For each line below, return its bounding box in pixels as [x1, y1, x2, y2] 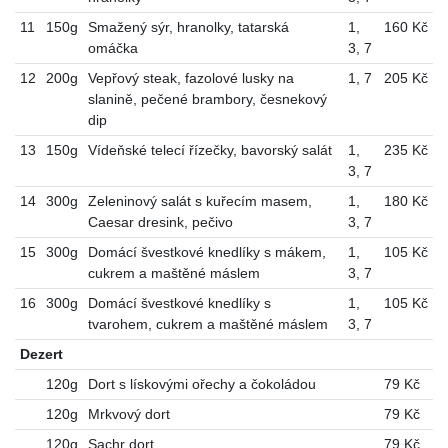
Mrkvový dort [87, 406, 170, 423]
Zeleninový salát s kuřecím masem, [87, 193, 312, 210]
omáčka [87, 40, 138, 57]
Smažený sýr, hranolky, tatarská [87, 19, 289, 36]
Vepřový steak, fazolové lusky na [87, 70, 294, 87]
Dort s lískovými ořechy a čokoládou [87, 376, 316, 393]
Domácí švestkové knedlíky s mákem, [87, 244, 326, 261]
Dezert [19, 346, 63, 363]
